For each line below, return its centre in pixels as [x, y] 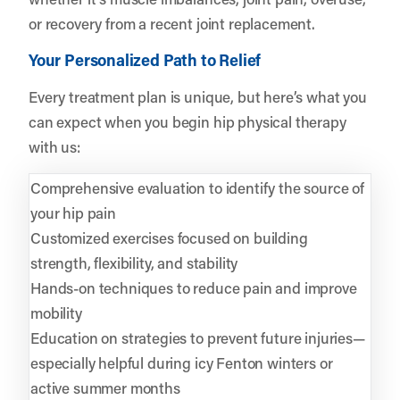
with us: [54, 146]
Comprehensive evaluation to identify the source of [197, 187]
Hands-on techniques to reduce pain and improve [194, 287]
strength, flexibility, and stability [134, 262]
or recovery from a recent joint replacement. [172, 23]
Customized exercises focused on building [169, 237]
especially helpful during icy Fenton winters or [182, 362]
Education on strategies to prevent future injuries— [198, 337]
